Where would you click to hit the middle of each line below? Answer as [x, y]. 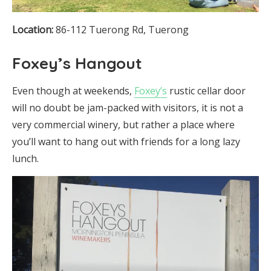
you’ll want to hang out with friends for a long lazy [126, 142]
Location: [33, 30]
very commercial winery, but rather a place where [123, 125]
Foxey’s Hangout [77, 63]
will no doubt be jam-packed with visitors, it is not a [128, 108]
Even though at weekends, [73, 91]
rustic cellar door [206, 91]
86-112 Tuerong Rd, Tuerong [121, 30]
